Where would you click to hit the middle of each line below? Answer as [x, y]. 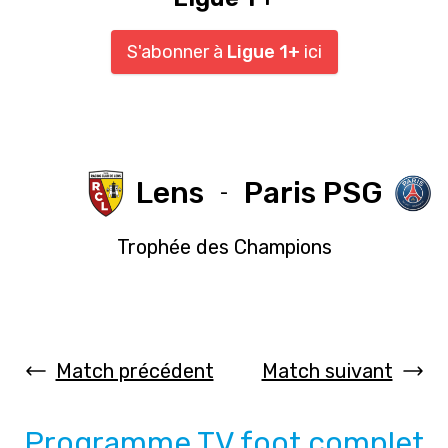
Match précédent [134, 370]
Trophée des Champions [224, 246]
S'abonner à [176, 52]
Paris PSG [313, 193]
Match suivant [327, 370]
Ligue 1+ [263, 52]
